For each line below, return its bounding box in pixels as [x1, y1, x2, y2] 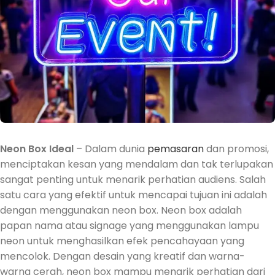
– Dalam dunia [74, 141, 147, 156]
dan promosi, [204, 141, 269, 156]
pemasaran [147, 141, 204, 156]
